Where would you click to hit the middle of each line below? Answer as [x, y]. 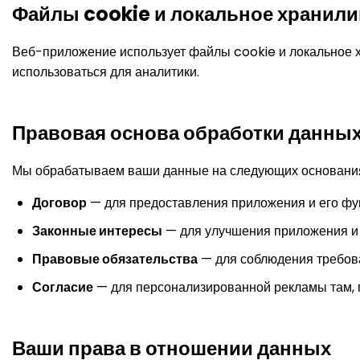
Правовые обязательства [115, 259]
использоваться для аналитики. [106, 72]
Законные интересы [97, 231]
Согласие [63, 287]
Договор [59, 203]
